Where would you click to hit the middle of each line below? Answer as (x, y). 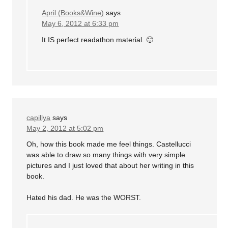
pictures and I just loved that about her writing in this (110, 166)
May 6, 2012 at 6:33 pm (80, 24)
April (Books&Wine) (73, 13)
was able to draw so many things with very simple (106, 155)
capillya (39, 117)
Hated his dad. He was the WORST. (84, 198)
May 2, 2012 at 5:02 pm (65, 128)
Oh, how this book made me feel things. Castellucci (109, 144)
